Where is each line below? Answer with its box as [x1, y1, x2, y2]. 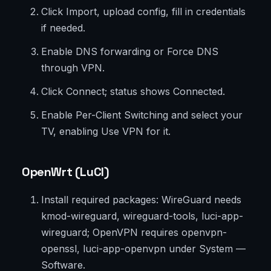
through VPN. [41, 62, 105, 74]
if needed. [41, 22, 85, 34]
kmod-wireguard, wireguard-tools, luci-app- [41, 210, 243, 223]
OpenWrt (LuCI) [22, 164, 109, 180]
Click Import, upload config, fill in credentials [41, 5, 246, 18]
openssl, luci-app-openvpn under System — [41, 243, 246, 255]
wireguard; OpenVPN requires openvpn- [41, 226, 227, 239]
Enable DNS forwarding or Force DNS [41, 45, 218, 58]
